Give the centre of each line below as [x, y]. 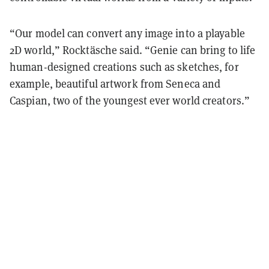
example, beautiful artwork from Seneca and [115, 83]
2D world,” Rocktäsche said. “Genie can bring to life [133, 50]
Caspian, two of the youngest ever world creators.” [130, 100]
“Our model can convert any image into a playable [127, 33]
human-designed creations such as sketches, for [124, 67]
